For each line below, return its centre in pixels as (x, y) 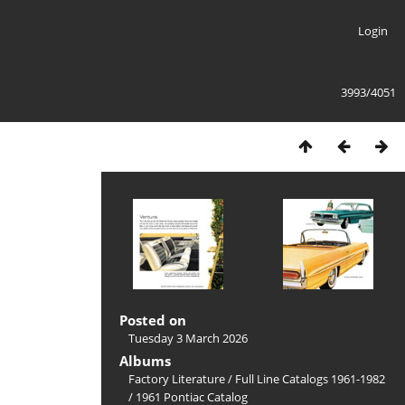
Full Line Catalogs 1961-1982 (310, 379)
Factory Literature (177, 379)
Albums (145, 361)
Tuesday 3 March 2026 (188, 338)
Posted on (153, 320)
